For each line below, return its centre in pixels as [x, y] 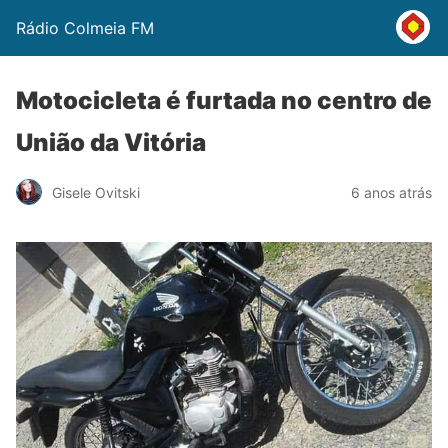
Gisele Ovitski [96, 192]
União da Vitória [111, 142]
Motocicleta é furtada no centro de [224, 100]
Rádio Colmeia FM [85, 28]
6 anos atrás [391, 192]
